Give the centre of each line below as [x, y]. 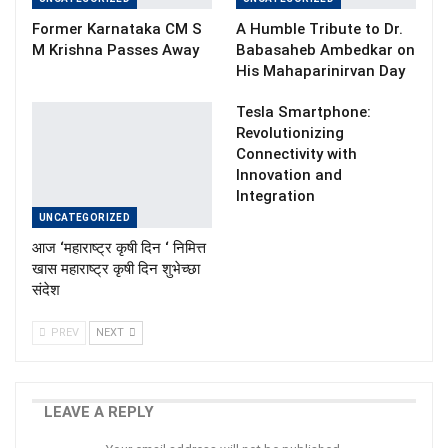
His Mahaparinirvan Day [320, 71]
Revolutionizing [290, 133]
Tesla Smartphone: [303, 112]
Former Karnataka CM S [117, 29]
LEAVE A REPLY [99, 412]
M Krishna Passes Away [115, 50]
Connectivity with [296, 154]
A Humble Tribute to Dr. [319, 29]
